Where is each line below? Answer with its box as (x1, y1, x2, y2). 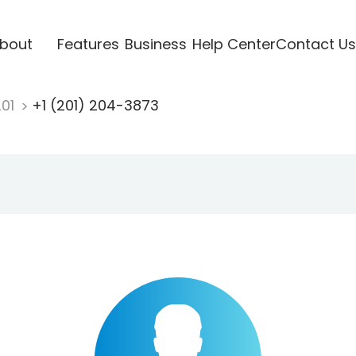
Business (124, 33, 187, 54)
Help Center (192, 33, 276, 54)
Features (56, 33, 119, 54)
